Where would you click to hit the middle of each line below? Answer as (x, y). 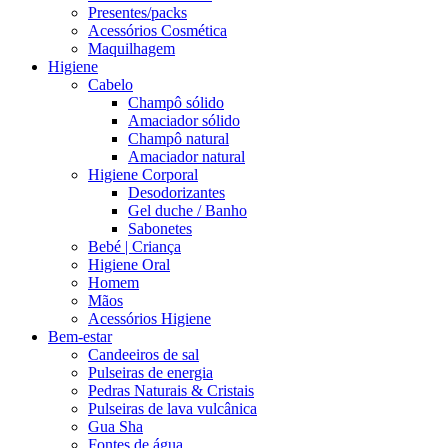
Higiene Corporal (143, 174)
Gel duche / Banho (187, 210)
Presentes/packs (137, 12)
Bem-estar (80, 336)
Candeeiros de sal (143, 354)
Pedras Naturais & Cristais (171, 390)
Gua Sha (115, 426)
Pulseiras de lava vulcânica (172, 408)
